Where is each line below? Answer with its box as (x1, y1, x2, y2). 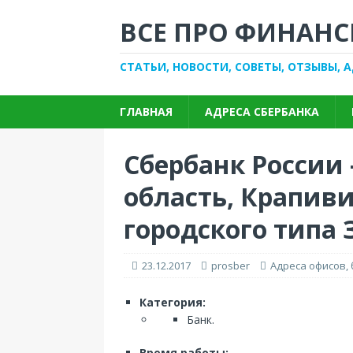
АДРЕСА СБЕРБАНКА (205, 104, 319, 119)
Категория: (139, 295, 206, 310)
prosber (211, 258, 250, 273)
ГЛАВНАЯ (120, 104, 173, 119)
